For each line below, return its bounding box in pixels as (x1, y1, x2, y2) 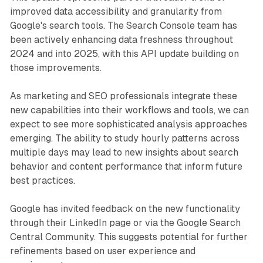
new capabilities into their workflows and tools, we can (9, 104, 249, 116)
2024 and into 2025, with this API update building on (9, 48, 239, 60)
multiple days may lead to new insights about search (9, 147, 238, 159)
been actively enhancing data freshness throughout (9, 34, 233, 46)
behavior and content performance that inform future (9, 161, 242, 173)
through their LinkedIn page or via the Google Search (9, 217, 241, 229)
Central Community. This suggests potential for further (9, 231, 248, 243)
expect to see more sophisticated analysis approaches (9, 119, 247, 130)
